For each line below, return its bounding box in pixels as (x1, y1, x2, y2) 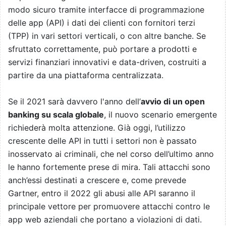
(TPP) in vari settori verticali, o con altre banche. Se (8, 30, 206, 41)
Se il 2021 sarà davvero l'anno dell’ (8, 96, 141, 106)
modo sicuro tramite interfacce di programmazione (8, 4, 204, 15)
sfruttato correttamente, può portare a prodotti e (8, 43, 197, 54)
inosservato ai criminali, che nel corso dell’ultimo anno (8, 148, 214, 159)
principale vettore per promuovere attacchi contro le (8, 201, 210, 211)
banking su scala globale (8, 109, 104, 120)
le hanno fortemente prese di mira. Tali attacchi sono (8, 161, 210, 172)
